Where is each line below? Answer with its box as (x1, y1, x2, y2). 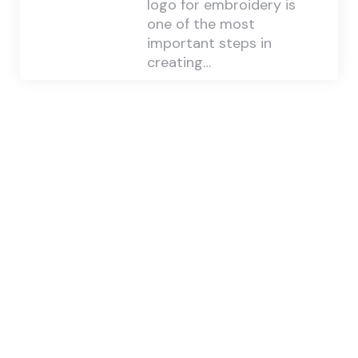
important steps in (146, 34, 272, 54)
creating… (146, 53, 211, 73)
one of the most (146, 14, 255, 34)
